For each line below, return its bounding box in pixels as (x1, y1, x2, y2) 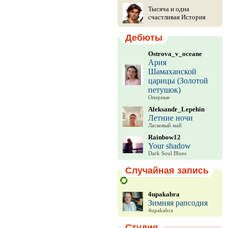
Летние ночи (148, 113, 193, 122)
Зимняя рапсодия (148, 198, 208, 207)
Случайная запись (125, 165, 209, 176)
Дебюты (125, 33, 162, 43)
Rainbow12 (148, 133, 181, 141)
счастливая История (148, 13, 206, 21)
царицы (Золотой (148, 76, 208, 85)
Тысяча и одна (148, 5, 189, 13)
